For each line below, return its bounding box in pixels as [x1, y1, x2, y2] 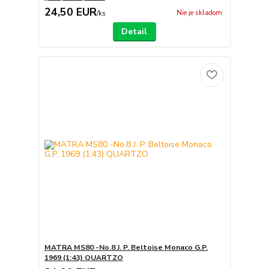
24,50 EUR [44, 5, 97, 20]
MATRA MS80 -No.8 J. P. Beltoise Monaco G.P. [44, 242, 208, 252]
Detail [121, 26, 148, 38]
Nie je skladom [176, 8, 222, 17]
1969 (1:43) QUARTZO [44, 252, 123, 262]
